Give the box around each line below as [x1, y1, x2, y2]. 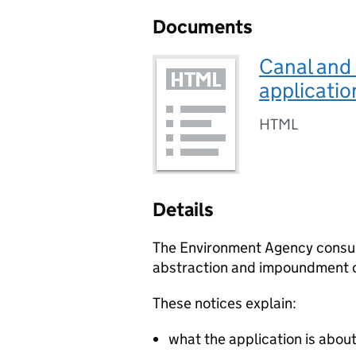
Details [153, 198, 214, 221]
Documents [153, 15, 253, 38]
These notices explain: [153, 294, 296, 312]
